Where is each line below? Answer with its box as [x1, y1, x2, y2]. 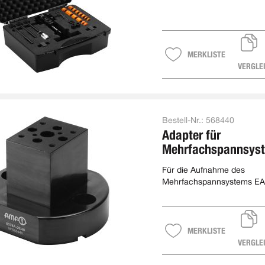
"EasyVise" [161, 156, 220, 171]
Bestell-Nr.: [161, 115, 203, 125]
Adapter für [161, 127, 221, 143]
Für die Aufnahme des [161, 165, 245, 174]
